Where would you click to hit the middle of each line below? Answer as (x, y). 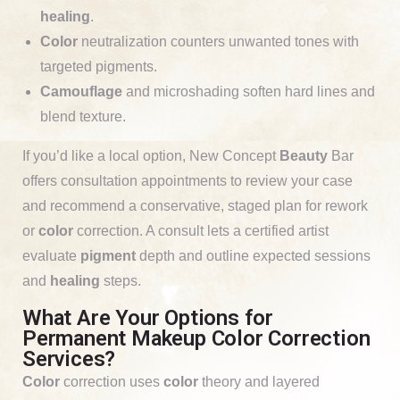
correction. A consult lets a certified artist (201, 230)
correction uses (112, 381)
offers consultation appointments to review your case (187, 180)
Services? (69, 358)
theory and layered (259, 381)
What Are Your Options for (148, 317)
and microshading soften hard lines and (249, 91)
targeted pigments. (99, 66)
